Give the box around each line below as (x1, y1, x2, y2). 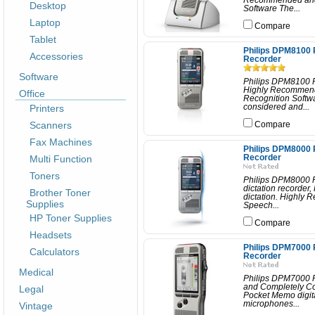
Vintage (19, 300, 53, 311)
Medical (19, 266, 53, 278)
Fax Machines (30, 136, 92, 148)
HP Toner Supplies (30, 212, 112, 224)
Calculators (30, 246, 79, 257)
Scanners (30, 120, 72, 131)
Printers (30, 103, 64, 114)
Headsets (30, 229, 72, 240)
